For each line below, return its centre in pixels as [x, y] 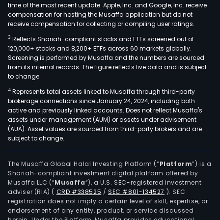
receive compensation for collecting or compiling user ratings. [101, 24]
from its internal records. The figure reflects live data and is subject [107, 67]
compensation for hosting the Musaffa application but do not [100, 14]
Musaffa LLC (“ [31, 182]
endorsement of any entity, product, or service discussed [101, 210]
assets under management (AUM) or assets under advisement [102, 119]
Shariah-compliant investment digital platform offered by [103, 173]
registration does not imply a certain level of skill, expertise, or [108, 201]
